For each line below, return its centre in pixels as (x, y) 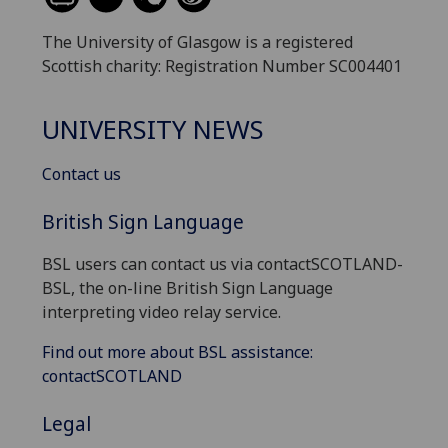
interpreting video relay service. (161, 312)
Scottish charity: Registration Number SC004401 (222, 66)
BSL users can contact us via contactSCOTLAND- (222, 264)
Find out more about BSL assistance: (177, 352)
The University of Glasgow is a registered (197, 42)
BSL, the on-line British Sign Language (187, 288)
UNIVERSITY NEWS (153, 129)
